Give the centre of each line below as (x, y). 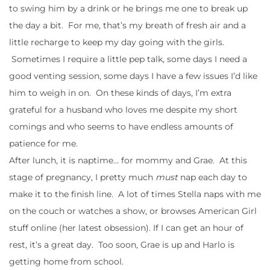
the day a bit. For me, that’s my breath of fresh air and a (127, 25)
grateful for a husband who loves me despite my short (123, 109)
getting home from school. (66, 261)
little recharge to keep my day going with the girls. (117, 42)
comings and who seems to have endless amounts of (121, 126)
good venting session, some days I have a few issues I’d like (133, 76)
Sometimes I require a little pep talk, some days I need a (128, 59)
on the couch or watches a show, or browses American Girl (133, 211)
